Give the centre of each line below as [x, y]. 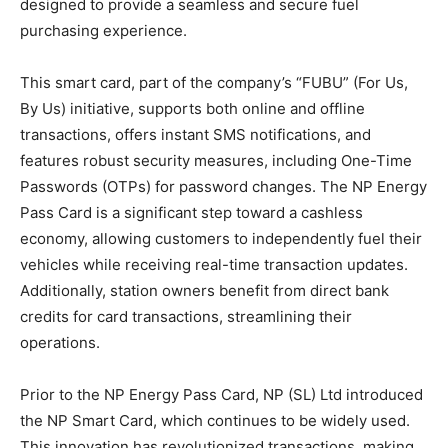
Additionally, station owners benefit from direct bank [204, 290]
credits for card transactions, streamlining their [186, 316]
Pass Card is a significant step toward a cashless [191, 212]
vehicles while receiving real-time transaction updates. [214, 264]
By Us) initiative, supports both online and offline [192, 108]
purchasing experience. [103, 30]
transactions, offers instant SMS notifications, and [195, 134]
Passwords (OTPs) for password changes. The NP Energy [223, 186]
